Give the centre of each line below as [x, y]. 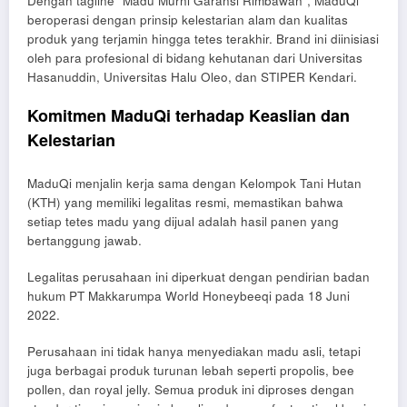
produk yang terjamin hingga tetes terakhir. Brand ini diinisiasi [203, 38]
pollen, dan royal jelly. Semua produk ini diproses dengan [191, 389]
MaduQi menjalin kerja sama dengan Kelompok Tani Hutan [194, 183]
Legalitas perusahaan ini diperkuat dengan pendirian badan [199, 276]
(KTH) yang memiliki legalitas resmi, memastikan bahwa [185, 202]
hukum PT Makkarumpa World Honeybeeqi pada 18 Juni [189, 295]
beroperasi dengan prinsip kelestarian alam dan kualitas [188, 19]
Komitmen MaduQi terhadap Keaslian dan [189, 116]
